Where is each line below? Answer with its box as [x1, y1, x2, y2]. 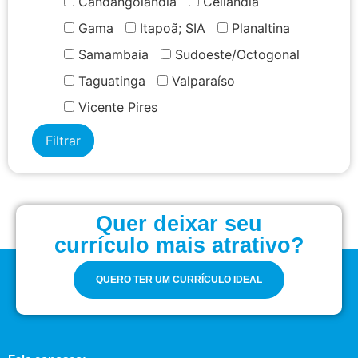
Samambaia [74, 46, 149, 63]
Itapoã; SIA [136, 20, 205, 37]
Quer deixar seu [96, 212, 262, 237]
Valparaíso [168, 73, 235, 89]
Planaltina [228, 20, 290, 37]
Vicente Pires [74, 99, 157, 116]
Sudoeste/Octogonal [171, 46, 300, 63]
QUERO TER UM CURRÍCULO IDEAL [96, 274, 262, 286]
